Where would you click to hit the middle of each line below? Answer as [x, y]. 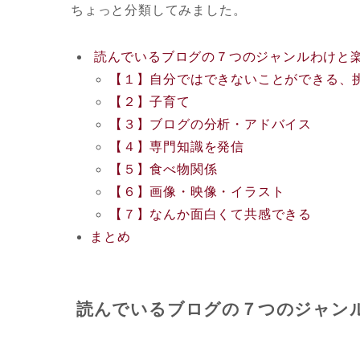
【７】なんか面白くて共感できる [211, 215]
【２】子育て [150, 102]
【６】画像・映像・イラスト [197, 192]
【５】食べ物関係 [164, 170]
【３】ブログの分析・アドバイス [211, 125]
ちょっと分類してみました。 [159, 10]
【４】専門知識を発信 [177, 147]
